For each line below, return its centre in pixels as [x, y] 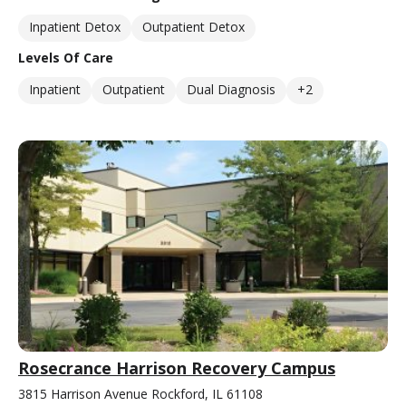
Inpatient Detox [75, 27]
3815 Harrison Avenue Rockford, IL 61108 [140, 394]
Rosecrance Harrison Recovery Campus [177, 368]
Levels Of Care [66, 58]
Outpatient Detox [193, 27]
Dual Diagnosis [231, 90]
